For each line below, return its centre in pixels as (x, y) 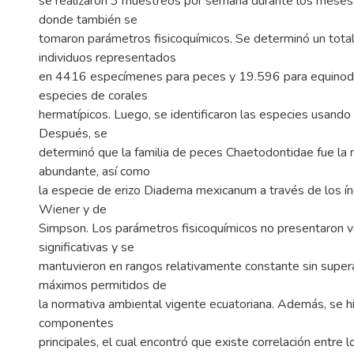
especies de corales (93, 96)
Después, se (73, 134)
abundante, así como (94, 171)
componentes (76, 323)
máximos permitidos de (103, 285)
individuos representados (107, 58)
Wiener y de (73, 209)
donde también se (88, 20)
